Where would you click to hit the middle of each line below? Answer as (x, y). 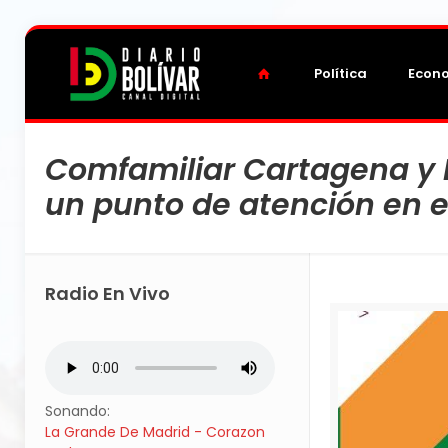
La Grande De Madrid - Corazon (155, 432)
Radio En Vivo (107, 293)
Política (341, 73)
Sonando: (77, 411)
